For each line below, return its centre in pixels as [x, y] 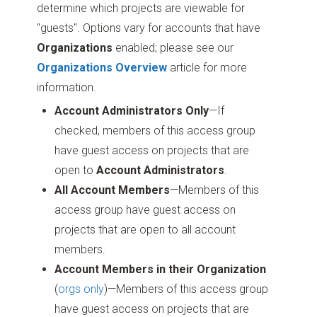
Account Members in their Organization [161, 269]
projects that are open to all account [145, 229]
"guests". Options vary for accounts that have [149, 28]
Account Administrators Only [132, 110]
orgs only [81, 289]
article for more [207, 67]
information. [67, 87]
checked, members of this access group [155, 130]
